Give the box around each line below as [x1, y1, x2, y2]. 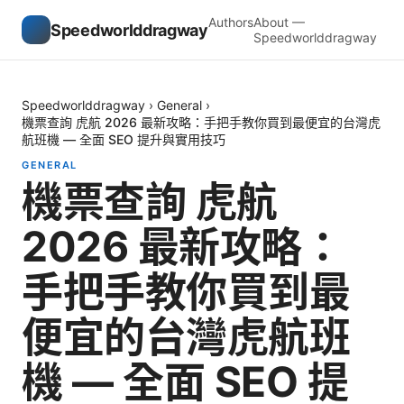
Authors [207, 14, 253, 30]
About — [252, 14, 305, 30]
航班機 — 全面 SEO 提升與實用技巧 [22, 132, 225, 147]
